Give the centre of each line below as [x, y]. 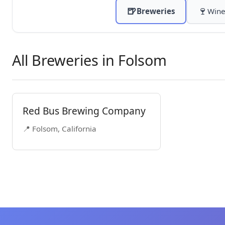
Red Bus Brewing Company [84, 111]
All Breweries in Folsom [89, 60]
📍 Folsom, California [60, 129]
